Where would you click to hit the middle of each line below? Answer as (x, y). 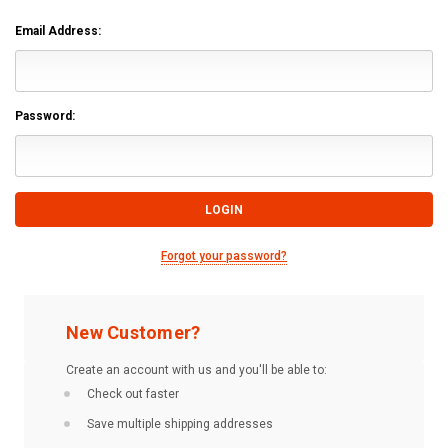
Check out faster (133, 393)
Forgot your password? (224, 255)
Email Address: (58, 30)
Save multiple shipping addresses (180, 423)
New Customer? (133, 332)
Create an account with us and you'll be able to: (196, 369)
